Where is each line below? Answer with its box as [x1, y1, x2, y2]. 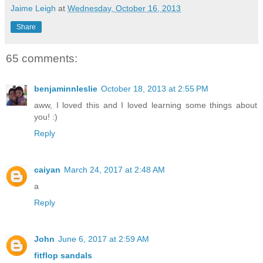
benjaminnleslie [34, 83, 97, 93]
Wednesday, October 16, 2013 [68, 3, 181, 13]
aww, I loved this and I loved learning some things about [34, 100, 257, 110]
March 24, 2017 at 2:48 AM [64, 164, 165, 174]
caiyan [34, 164, 60, 174]
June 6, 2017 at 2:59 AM [58, 234, 149, 244]
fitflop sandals [34, 250, 92, 260]
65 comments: [6, 52, 77, 65]
